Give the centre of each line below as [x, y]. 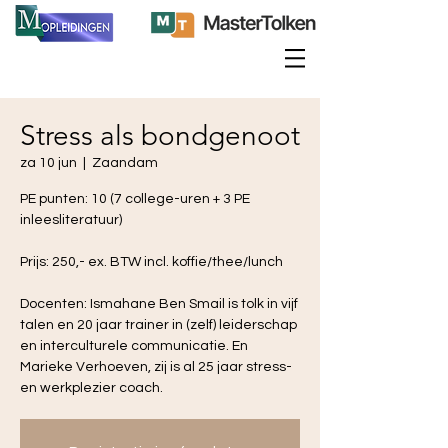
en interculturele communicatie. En [134, 346]
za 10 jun [48, 163]
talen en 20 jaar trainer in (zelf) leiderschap [158, 325]
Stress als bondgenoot [160, 135]
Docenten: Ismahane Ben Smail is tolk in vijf [159, 304]
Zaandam [125, 163]
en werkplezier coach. [91, 388]
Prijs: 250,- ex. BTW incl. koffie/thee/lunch [151, 262]
